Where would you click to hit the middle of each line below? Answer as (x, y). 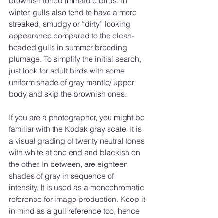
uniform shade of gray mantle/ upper (73, 82)
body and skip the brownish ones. (69, 94)
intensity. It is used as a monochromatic (77, 188)
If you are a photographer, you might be (78, 118)
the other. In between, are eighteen (69, 164)
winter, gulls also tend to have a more (74, 12)
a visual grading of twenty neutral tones (78, 141)
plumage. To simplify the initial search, (76, 59)
